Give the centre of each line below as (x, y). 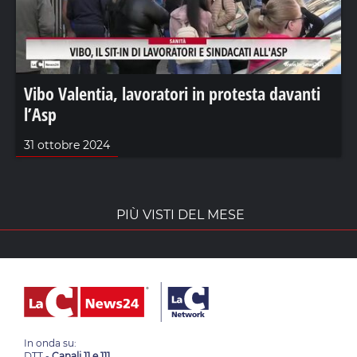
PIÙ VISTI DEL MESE (180, 214)
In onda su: (50, 343)
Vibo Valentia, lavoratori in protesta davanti (172, 93)
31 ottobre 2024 (67, 145)
